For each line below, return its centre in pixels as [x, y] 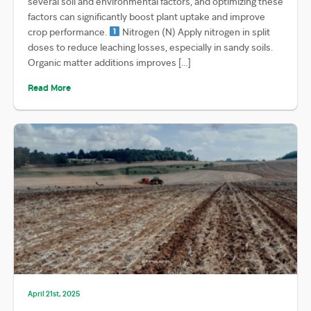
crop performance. [68, 31]
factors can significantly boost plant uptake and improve [146, 16]
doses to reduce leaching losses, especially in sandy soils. [150, 47]
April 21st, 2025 [54, 294]
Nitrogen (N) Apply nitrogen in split [195, 31]
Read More [49, 87]
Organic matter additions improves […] [109, 62]
